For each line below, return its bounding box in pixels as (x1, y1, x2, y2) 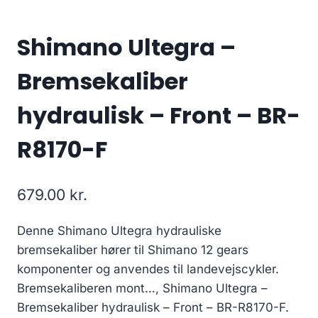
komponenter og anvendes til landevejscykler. (17, 261, 279, 276)
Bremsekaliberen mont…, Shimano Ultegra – (17, 280, 268, 295)
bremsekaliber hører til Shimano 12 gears (17, 242, 248, 257)
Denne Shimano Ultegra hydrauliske (17, 223, 221, 238)
